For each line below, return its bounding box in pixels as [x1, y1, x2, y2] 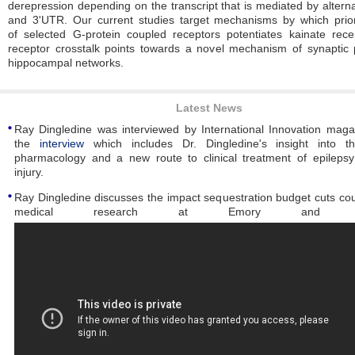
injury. [14, 165, 44, 178]
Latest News [176, 101, 242, 114]
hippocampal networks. [8, 55, 124, 69]
